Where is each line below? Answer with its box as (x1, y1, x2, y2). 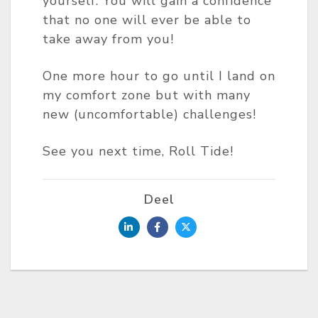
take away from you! (43, 31, 174, 48)
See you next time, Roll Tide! (43, 143, 234, 160)
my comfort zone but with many (43, 87, 251, 104)
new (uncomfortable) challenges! (43, 106, 256, 123)
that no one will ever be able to (43, 11, 251, 28)
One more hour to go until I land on (43, 67, 275, 84)
